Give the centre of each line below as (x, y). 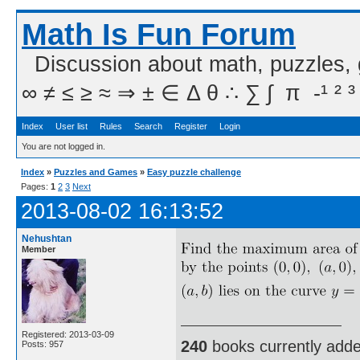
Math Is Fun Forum (159, 35)
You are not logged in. (63, 146)
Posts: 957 (43, 344)
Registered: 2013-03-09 (68, 334)
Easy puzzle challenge (194, 172)
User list (72, 126)
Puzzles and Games (96, 172)
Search (148, 126)
